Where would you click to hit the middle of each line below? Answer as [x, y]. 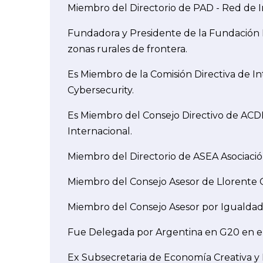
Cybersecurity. [101, 90]
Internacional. [100, 131]
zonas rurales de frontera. [127, 49]
